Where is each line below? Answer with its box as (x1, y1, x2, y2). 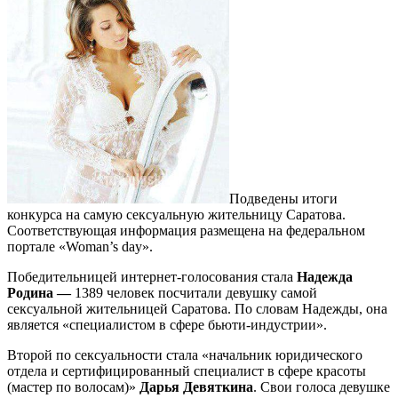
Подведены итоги (229, 190, 338, 206)
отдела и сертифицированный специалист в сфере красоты (7, 362, 366, 378)
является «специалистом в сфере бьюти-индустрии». (7, 316, 334, 332)
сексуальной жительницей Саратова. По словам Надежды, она (7, 300, 387, 316)
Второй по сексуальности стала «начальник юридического (7, 346, 362, 362)
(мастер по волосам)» (7, 378, 139, 394)
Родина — (7, 284, 75, 300)
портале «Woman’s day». (7, 238, 153, 254)
